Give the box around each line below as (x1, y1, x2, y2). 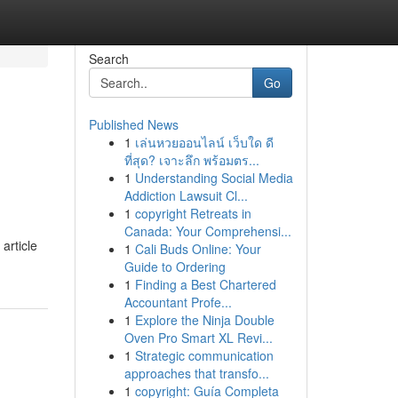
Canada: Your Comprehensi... (123, 222, 291, 240)
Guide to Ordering (123, 258, 226, 275)
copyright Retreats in (134, 204, 251, 222)
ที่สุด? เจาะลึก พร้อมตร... (123, 151, 259, 169)
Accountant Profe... (123, 293, 232, 311)
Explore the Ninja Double (134, 311, 275, 329)
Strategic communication (134, 346, 274, 364)
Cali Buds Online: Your (134, 240, 261, 258)
